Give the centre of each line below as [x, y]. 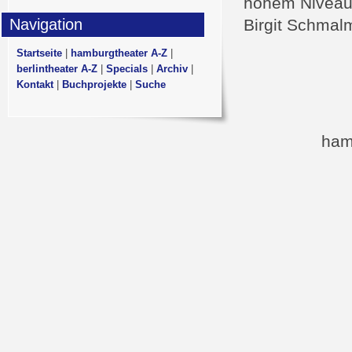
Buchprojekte [94, 84]
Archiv [172, 69]
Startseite [39, 53]
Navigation [46, 24]
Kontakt [35, 84]
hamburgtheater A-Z [119, 53]
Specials [127, 69]
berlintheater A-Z [57, 69]
